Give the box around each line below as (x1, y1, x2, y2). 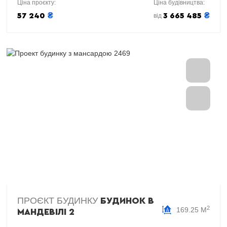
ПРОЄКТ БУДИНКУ (17, 196, 100, 206)
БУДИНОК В (100, 196, 154, 205)
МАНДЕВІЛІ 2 (17, 207, 74, 216)
